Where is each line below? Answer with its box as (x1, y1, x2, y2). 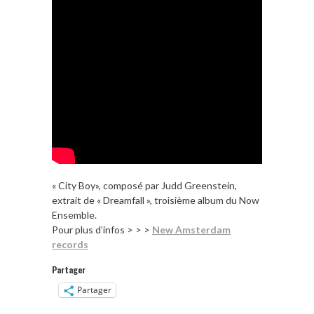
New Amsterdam (152, 223, 231, 235)
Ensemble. (52, 208, 97, 221)
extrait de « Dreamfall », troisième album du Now (52, 193, 259, 206)
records (52, 238, 88, 250)
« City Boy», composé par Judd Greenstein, (52, 179, 237, 191)
